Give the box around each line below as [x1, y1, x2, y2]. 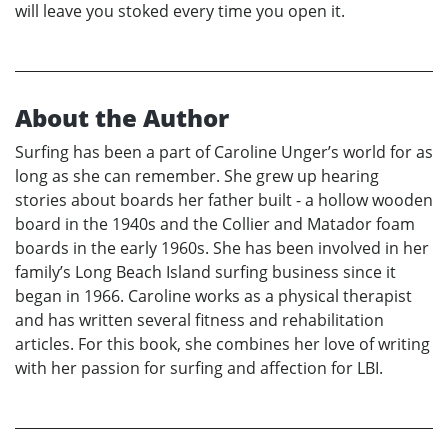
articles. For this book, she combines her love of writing [15, 332, 430, 355]
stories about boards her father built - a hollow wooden [15, 188, 433, 211]
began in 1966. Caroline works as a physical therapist [15, 284, 412, 307]
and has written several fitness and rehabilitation [15, 308, 384, 331]
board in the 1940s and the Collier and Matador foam [15, 212, 415, 235]
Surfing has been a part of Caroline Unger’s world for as [15, 140, 433, 163]
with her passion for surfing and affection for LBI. [15, 356, 383, 379]
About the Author [15, 100, 229, 134]
